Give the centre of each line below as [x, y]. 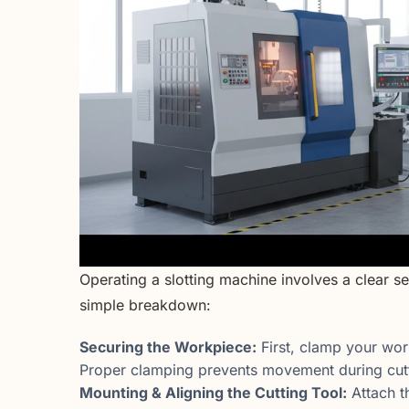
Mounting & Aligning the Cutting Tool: [213, 392]
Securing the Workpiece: [168, 346]
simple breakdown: [145, 305]
